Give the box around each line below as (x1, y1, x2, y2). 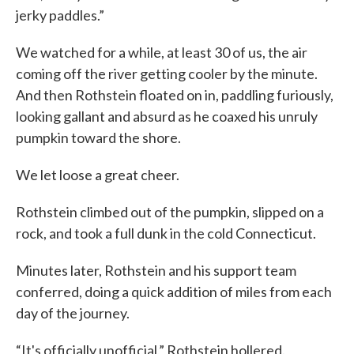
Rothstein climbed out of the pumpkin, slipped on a (16, 203, 324, 221)
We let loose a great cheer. (16, 166, 179, 184)
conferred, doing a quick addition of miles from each (16, 283, 332, 301)
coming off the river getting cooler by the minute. (16, 65, 318, 83)
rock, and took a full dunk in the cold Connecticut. (16, 224, 316, 243)
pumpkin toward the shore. (16, 129, 181, 147)
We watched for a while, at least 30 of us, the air (16, 43, 307, 62)
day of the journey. (16, 304, 130, 322)
